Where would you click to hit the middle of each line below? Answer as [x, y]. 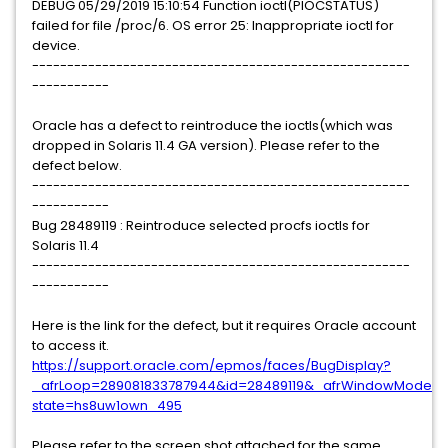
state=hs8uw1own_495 [107, 405]
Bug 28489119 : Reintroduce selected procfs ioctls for [201, 225]
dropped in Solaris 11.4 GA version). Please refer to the [206, 145]
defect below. [77, 165]
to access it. [70, 345]
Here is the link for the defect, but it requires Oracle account [224, 325]
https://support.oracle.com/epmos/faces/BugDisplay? [211, 365]
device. [56, 45]
